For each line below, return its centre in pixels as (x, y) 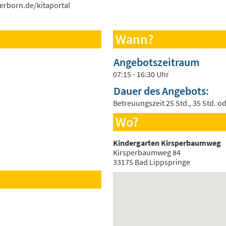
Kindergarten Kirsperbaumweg (167, 143)
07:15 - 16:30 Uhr (141, 74)
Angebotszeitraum (157, 63)
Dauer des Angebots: (161, 91)
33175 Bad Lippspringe (152, 162)
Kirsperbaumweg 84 (147, 153)
